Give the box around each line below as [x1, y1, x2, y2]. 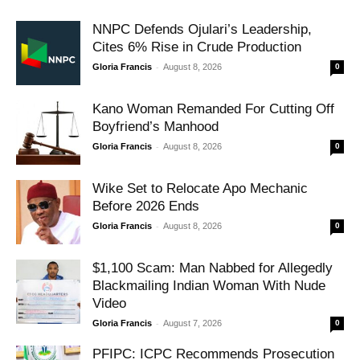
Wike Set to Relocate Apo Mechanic [92, 180, 308, 196]
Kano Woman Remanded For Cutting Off [92, 100, 334, 117]
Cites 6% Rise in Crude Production [92, 39, 301, 55]
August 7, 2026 [163, 317, 222, 328]
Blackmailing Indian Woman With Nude [92, 277, 325, 293]
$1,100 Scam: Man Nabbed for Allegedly [92, 260, 333, 276]
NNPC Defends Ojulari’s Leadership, [92, 21, 312, 37]
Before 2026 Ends [92, 198, 199, 214]
